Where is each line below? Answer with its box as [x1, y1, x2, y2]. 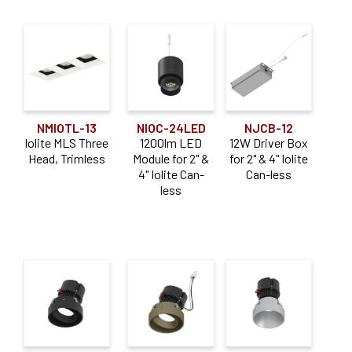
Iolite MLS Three [24, 134, 109, 150]
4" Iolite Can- [137, 166, 204, 181]
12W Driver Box [229, 134, 308, 150]
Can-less [245, 166, 291, 181]
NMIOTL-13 [36, 119, 97, 135]
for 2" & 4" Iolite [229, 150, 308, 166]
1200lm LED [140, 134, 203, 150]
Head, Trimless [27, 150, 105, 166]
